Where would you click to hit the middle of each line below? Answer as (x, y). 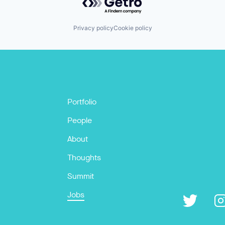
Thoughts (84, 157)
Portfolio (82, 102)
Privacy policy (93, 28)
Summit (81, 176)
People (80, 120)
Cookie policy (133, 28)
